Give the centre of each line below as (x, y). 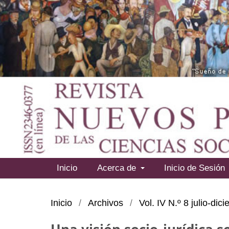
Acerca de (118, 167)
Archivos (106, 203)
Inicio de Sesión (195, 167)
